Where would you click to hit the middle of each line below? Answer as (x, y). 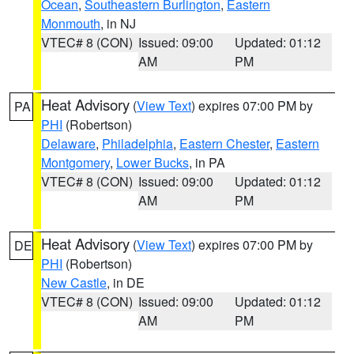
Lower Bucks (153, 162)
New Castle (74, 282)
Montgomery (75, 162)
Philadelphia (137, 143)
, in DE (126, 282)
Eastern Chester (224, 143)
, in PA (207, 162)
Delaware (68, 143)
